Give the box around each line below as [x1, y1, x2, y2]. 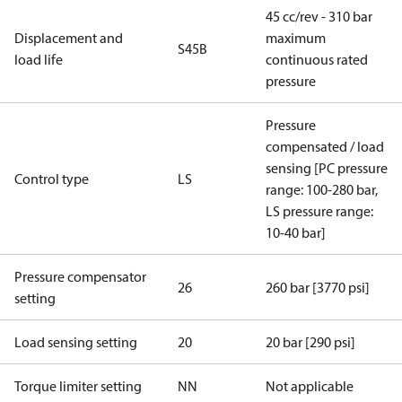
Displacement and [14, 29, 123, 47]
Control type [14, 170, 89, 188]
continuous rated [266, 50, 368, 68]
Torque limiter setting [14, 377, 142, 395]
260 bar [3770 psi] [266, 278, 370, 296]
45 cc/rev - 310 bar [266, 7, 372, 25]
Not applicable [266, 377, 354, 395]
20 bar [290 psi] [266, 333, 355, 351]
